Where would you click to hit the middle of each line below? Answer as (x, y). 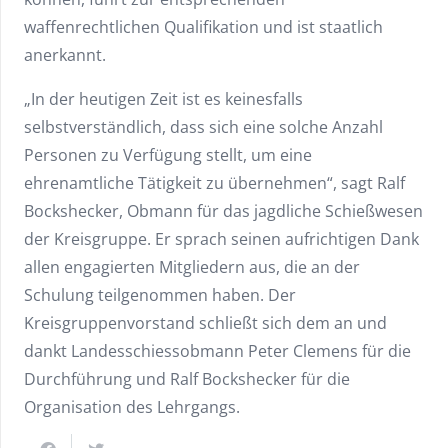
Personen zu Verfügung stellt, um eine (168, 155)
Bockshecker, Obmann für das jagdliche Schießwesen (223, 211)
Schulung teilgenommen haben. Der (160, 295)
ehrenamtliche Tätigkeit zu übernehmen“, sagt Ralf (214, 183)
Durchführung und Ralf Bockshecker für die (187, 379)
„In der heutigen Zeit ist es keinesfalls (163, 99)
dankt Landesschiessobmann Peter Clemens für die (217, 351)
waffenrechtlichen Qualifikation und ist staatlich (203, 27)
